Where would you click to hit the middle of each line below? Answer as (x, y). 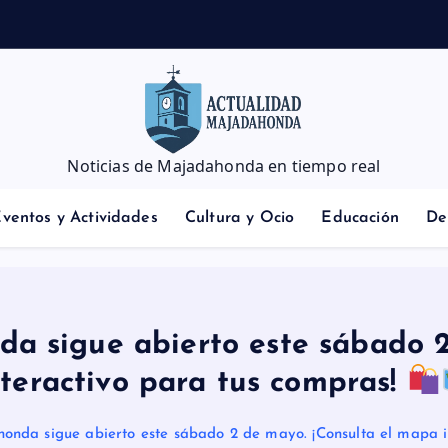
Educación (360, 218)
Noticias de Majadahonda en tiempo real (224, 166)
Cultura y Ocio (240, 218)
